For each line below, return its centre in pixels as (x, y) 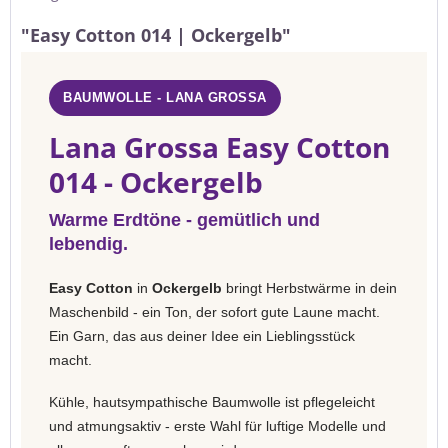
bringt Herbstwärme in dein (309, 288)
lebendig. (88, 244)
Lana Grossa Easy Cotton (219, 147)
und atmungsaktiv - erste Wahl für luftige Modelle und (217, 426)
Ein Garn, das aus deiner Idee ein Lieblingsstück (202, 336)
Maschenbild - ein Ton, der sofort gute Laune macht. (214, 312)
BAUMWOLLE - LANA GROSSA (165, 97)
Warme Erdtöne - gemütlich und (184, 220)
